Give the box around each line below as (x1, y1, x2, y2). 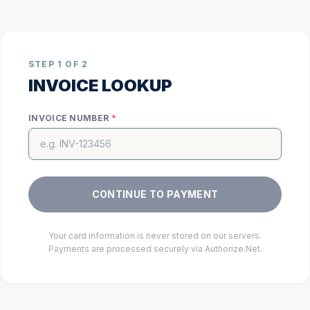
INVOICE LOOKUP (28, 75, 172, 95)
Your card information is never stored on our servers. (48, 230, 262, 241)
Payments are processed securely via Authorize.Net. (48, 244, 262, 254)
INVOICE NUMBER (28, 113, 109, 123)
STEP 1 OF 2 (28, 59, 89, 69)
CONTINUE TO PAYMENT (91, 188, 219, 200)
